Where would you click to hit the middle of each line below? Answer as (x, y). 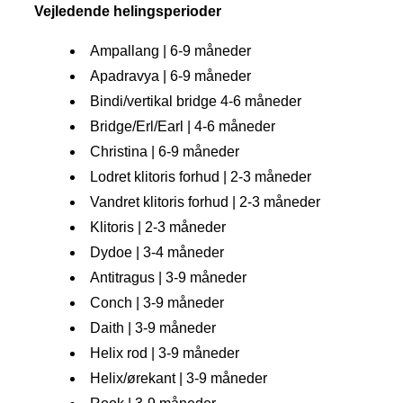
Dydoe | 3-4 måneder (157, 253)
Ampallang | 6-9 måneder (170, 51)
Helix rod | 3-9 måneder (165, 354)
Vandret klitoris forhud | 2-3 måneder (205, 202)
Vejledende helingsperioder (128, 12)
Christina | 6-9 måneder (165, 152)
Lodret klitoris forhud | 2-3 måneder (201, 177)
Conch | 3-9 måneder (157, 303)
